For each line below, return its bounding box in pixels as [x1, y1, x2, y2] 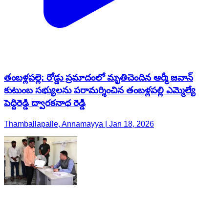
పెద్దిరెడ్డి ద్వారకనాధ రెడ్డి [4, 41, 86, 51]
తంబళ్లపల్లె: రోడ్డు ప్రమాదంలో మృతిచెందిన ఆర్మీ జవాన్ [4, 15, 193, 26]
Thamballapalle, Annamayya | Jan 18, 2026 [4, 63, 154, 71]
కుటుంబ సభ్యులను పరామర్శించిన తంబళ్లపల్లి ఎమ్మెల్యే [4, 28, 196, 39]
